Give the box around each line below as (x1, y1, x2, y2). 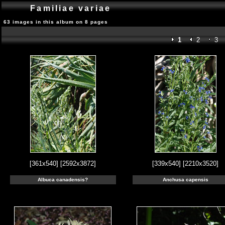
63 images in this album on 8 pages (4, 19, 108, 25)
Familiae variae (27, 4, 115, 13)
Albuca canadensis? (38, 177, 88, 182)
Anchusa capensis (162, 177, 208, 182)
